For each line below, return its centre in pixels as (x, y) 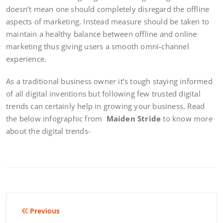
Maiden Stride (134, 118)
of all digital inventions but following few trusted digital (103, 93)
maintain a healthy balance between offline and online (102, 34)
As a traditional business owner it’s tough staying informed (109, 81)
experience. (26, 58)
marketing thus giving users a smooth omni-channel (98, 46)
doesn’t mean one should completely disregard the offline (108, 9)
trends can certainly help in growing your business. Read (106, 106)
